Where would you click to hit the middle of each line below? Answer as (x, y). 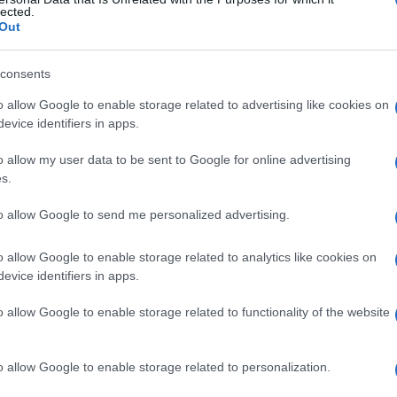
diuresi (105, 295)
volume (287, 295)
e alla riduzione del (195, 295)
